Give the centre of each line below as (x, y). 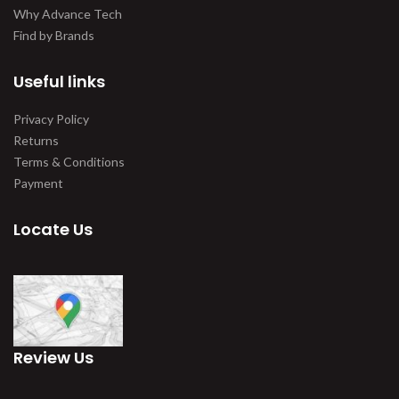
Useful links (59, 81)
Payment (38, 183)
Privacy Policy (51, 118)
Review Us (53, 358)
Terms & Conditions (69, 161)
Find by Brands (54, 35)
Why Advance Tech (68, 13)
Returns (36, 140)
